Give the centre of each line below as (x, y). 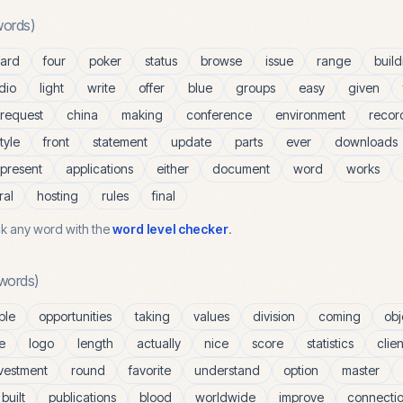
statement (120, 142)
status (161, 61)
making (142, 115)
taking (152, 316)
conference (219, 115)
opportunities (75, 316)
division (274, 316)
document (241, 169)
